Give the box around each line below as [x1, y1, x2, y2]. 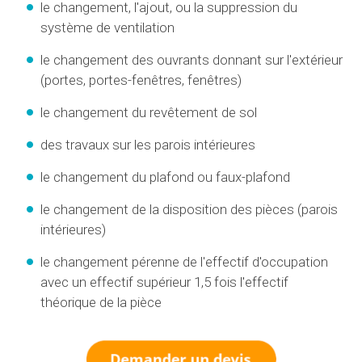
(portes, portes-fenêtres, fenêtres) [40, 71, 242, 88]
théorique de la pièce [40, 293, 162, 310]
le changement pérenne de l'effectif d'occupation [40, 253, 328, 270]
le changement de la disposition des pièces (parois [40, 200, 338, 217]
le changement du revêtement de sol [40, 103, 257, 120]
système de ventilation [40, 19, 175, 36]
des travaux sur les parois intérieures [40, 136, 255, 153]
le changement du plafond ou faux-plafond [40, 168, 290, 185]
